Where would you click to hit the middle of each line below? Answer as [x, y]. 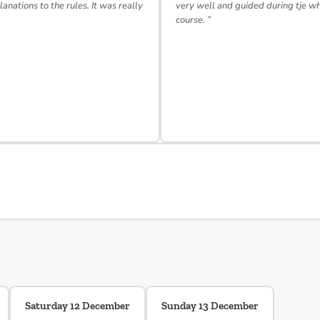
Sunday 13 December [210, 306]
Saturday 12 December [77, 306]
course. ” [193, 20]
